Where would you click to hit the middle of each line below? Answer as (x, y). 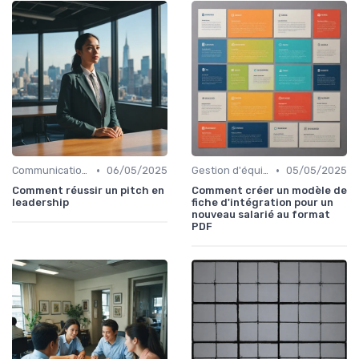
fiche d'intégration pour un (262, 203)
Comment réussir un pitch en (88, 191)
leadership (40, 203)
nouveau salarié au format (261, 215)
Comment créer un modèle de (269, 191)
